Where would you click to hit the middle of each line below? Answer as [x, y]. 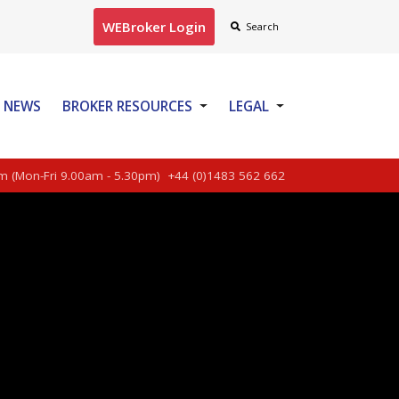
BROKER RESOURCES [128, 106]
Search [262, 26]
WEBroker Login [154, 27]
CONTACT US [41, 165]
